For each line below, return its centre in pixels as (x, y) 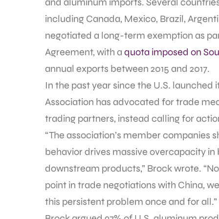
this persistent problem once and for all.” (131, 202)
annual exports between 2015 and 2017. (127, 69)
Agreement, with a (85, 52)
